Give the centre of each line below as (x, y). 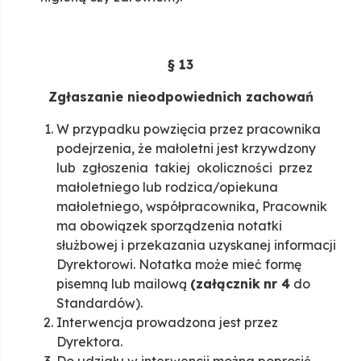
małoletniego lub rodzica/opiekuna (167, 187)
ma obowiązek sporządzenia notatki (169, 226)
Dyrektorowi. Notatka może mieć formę (179, 265)
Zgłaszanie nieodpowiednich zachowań (180, 97)
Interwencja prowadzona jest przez (167, 323)
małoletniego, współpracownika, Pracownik (192, 207)
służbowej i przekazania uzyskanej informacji (196, 245)
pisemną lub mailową (123, 284)
